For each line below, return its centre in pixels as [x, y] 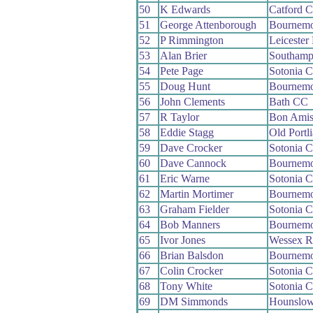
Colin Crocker [191, 271]
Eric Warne [184, 179]
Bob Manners [190, 225]
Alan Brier [183, 56]
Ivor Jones [182, 240]
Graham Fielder [194, 210]
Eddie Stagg [187, 133]
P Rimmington [191, 41]
